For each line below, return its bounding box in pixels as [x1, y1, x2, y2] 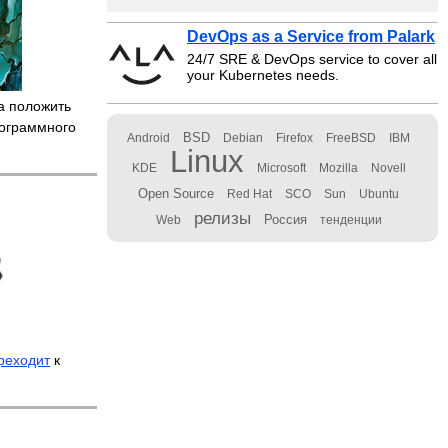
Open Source [138, 186, 214, 201]
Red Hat [227, 188, 272, 200]
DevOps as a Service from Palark [187, 28, 435, 45]
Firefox [276, 132, 313, 144]
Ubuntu [359, 188, 399, 200]
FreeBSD [326, 132, 376, 144]
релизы [193, 208, 251, 228]
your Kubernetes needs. [187, 67, 339, 83]
